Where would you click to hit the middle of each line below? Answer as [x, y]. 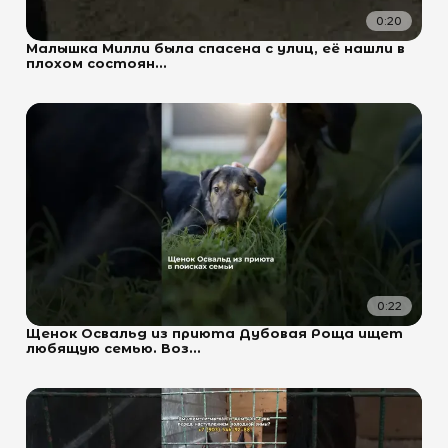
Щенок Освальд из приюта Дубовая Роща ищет [214, 333]
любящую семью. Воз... [113, 348]
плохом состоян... [96, 63]
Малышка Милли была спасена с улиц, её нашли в [215, 48]
